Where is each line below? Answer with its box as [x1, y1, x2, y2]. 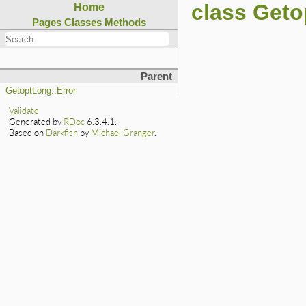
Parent [141, 71, 172, 83]
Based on [9, 127, 46, 139]
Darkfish [46, 127, 79, 139]
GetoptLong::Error [5, 86, 76, 96]
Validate [9, 105, 40, 117]
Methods [104, 16, 146, 28]
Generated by [9, 116, 64, 128]
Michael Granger [91, 127, 155, 139]
